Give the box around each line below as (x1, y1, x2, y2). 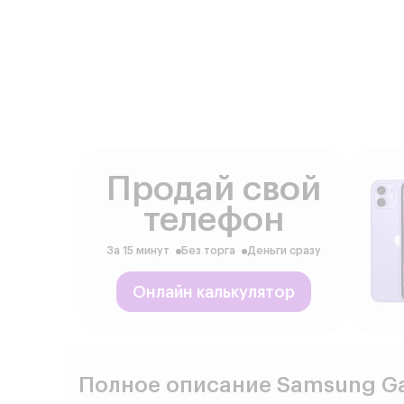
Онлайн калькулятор (133, 283, 295, 300)
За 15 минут (106, 245, 170, 257)
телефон (143, 203, 284, 238)
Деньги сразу (247, 245, 321, 257)
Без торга (181, 245, 235, 257)
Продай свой (106, 172, 321, 207)
